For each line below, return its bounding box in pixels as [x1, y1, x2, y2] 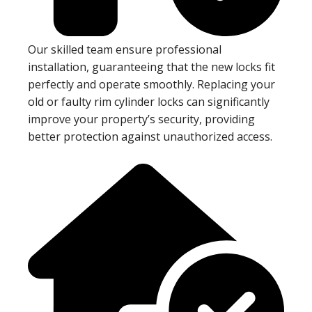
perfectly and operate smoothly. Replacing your [28, 76, 275, 92]
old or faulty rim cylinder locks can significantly [28, 93, 270, 109]
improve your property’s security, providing [28, 111, 255, 127]
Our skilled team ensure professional [28, 41, 221, 57]
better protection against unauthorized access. [28, 128, 272, 144]
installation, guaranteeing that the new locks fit [28, 58, 275, 75]
